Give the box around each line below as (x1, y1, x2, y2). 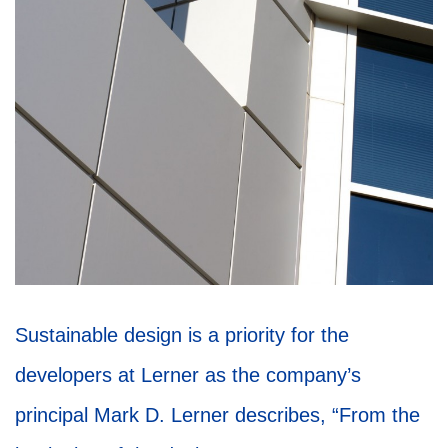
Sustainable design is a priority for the (15, 323, 349, 346)
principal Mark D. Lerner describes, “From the (15, 403, 420, 426)
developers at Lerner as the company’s (15, 363, 361, 386)
